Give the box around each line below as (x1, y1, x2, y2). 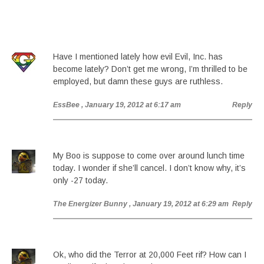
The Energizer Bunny (53, 200, 127, 208)
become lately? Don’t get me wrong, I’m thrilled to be (53, 64, 247, 74)
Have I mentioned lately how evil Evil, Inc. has (53, 52, 223, 61)
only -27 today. (53, 176, 108, 185)
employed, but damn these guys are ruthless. (53, 77, 223, 86)
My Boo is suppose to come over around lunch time (53, 151, 245, 160)
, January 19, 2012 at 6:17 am (81, 101, 181, 109)
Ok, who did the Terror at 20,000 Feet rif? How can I (53, 250, 246, 259)
